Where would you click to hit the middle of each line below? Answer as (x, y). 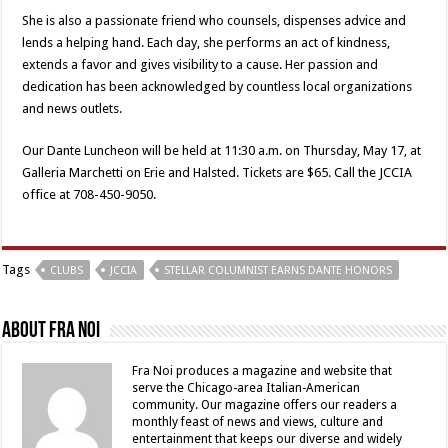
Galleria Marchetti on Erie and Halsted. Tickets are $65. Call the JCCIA (217, 172)
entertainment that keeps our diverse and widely (267, 438)
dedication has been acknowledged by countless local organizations (217, 86)
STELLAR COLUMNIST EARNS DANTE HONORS (278, 270)
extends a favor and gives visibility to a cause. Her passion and (200, 64)
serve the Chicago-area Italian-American (246, 387)
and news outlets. (72, 108)
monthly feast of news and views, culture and (258, 421)
